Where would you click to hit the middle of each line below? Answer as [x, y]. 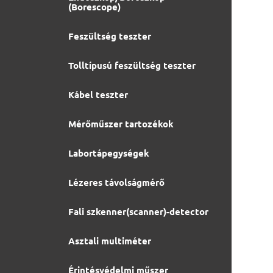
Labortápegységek [109, 153]
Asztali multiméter [110, 241]
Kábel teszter [98, 94]
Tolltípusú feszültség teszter [132, 65]
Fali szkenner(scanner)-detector [138, 211]
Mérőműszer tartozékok [121, 124]
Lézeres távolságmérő [116, 182]
